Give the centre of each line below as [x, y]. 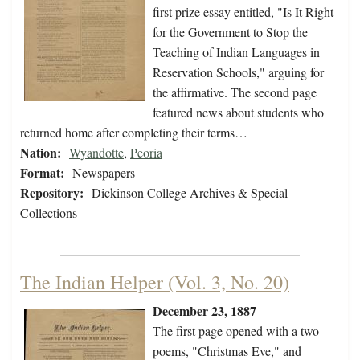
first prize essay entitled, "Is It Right [243, 12]
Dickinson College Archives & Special [190, 193]
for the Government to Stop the [230, 32]
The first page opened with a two [236, 331]
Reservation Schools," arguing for [238, 72]
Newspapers [104, 173]
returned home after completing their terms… [134, 133]
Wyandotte [96, 153]
